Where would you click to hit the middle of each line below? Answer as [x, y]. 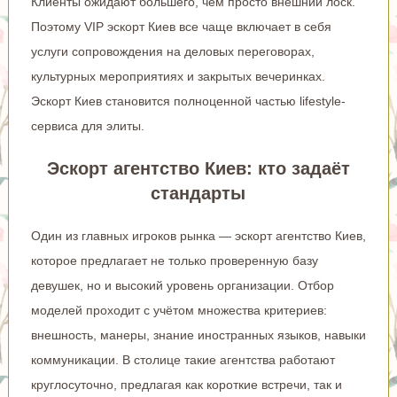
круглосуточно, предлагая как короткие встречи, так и [186, 384]
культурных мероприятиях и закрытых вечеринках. [178, 76]
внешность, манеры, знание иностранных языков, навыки [198, 335]
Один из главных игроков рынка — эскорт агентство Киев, [198, 235]
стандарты [198, 193]
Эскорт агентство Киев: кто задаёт [198, 168]
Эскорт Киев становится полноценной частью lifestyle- [188, 101]
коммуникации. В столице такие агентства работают [183, 359]
